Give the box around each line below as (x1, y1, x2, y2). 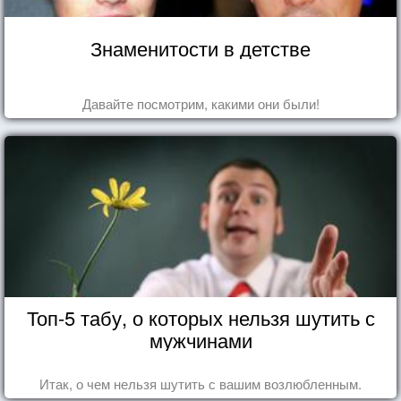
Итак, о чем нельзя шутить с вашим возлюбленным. (39, 373, 362, 393)
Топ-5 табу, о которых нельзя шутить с (26, 303, 375, 331)
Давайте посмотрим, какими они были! (81, 93, 320, 113)
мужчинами (149, 325, 252, 354)
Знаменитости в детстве (90, 33, 311, 62)
